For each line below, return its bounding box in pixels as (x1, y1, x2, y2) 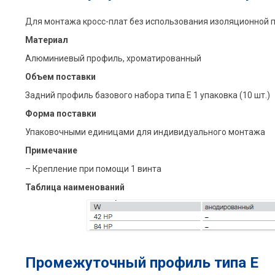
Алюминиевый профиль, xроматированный (25, 53, 201, 63)
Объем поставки (25, 71, 96, 82)
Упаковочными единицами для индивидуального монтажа (25, 126, 265, 137)
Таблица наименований (25, 182, 125, 192)
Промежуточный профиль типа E (25, 254, 258, 271)
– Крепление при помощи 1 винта (25, 163, 161, 174)
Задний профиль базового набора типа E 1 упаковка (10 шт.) (25, 90, 270, 100)
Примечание (25, 145, 77, 155)
